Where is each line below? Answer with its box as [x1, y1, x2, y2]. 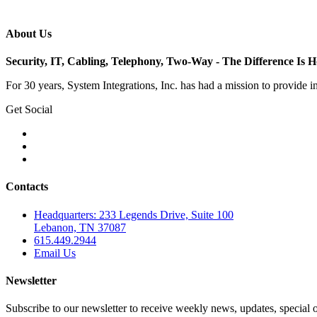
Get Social [6, 103, 52, 116]
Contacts [6, 180, 48, 193]
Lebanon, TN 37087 [34, 221, 126, 234]
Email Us [34, 246, 76, 259]
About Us [6, 27, 52, 40]
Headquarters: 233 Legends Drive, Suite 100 [34, 208, 234, 221]
